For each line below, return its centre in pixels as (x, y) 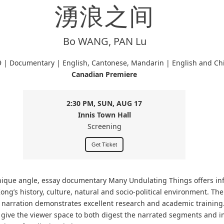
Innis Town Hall (104, 114)
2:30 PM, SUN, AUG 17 (104, 103)
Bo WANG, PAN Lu (104, 41)
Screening (104, 126)
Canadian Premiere (104, 74)
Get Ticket (104, 144)
